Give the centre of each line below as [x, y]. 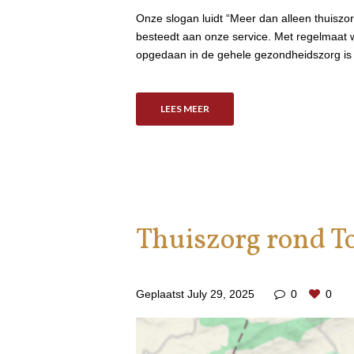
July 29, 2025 [221, 294]
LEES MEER [185, 109]
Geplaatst [162, 294]
